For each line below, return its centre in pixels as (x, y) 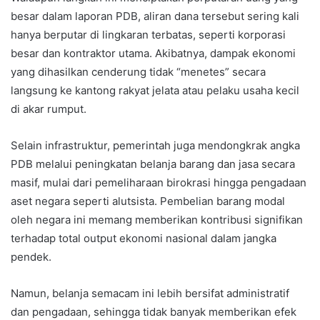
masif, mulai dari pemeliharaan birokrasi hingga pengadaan (159, 182)
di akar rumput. (49, 109)
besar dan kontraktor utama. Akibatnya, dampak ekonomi (153, 53)
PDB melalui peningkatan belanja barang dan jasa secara (153, 164)
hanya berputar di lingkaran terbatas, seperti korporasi (148, 34)
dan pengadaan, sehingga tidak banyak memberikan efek (154, 311)
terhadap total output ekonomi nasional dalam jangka (144, 238)
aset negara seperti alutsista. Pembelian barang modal (148, 201)
